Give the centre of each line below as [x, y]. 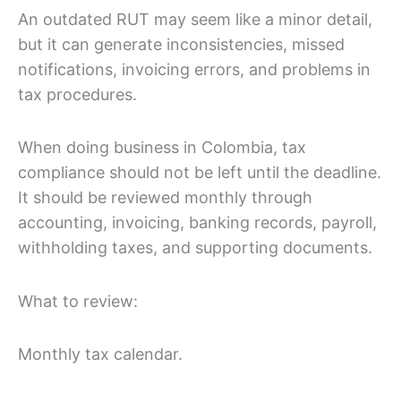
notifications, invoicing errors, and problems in [194, 69]
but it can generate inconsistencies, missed [181, 44]
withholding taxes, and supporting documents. [195, 248]
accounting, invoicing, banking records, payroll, [197, 223]
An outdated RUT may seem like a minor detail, [195, 19]
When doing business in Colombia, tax [162, 148]
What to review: [78, 301]
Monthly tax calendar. [100, 354]
